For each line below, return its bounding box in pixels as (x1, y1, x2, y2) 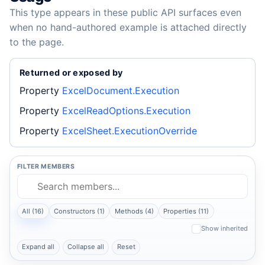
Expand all (22, 243, 55, 251)
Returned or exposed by (20, 67, 123, 77)
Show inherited (201, 224, 248, 233)
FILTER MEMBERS (17, 163, 75, 171)
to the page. (9, 35, 64, 48)
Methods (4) (114, 206, 154, 215)
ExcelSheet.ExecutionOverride (62, 124, 197, 137)
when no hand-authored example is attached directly (9, 21, 247, 33)
